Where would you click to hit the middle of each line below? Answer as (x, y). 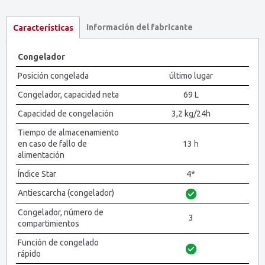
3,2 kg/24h (191, 114)
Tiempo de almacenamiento (68, 133)
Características (43, 28)
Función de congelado (58, 243)
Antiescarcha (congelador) (66, 193)
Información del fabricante (139, 28)
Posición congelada (53, 76)
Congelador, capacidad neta (68, 95)
